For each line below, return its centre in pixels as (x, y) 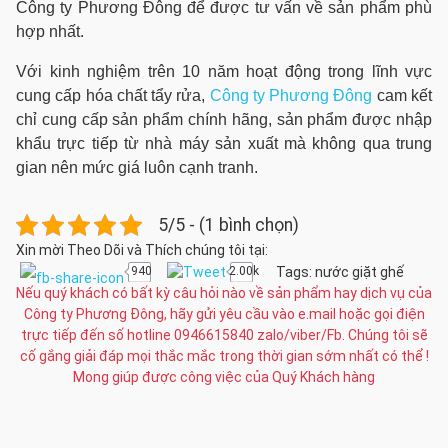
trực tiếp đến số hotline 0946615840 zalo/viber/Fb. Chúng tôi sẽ (224, 335)
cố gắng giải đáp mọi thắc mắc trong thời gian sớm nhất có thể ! (224, 356)
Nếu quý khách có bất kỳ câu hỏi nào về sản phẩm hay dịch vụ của (224, 293)
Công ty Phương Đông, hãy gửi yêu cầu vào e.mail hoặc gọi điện (224, 314)
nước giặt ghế (359, 272)
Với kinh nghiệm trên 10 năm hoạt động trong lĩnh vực (224, 71)
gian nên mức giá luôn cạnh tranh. (137, 167)
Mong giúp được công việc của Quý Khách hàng (224, 377)
